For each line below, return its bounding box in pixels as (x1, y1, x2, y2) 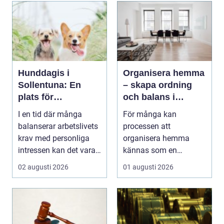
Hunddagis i (18, 67, 69, 78)
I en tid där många (18, 109, 82, 119)
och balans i (123, 91, 175, 102)
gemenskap (18, 115, 67, 126)
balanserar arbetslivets (18, 121, 98, 131)
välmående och (18, 103, 83, 114)
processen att (123, 121, 170, 131)
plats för (18, 91, 53, 102)
